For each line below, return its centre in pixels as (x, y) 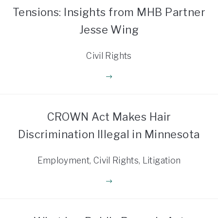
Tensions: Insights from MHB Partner (109, 12)
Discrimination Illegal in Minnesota (109, 134)
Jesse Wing (109, 29)
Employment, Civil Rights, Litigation (109, 160)
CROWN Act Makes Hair (109, 117)
